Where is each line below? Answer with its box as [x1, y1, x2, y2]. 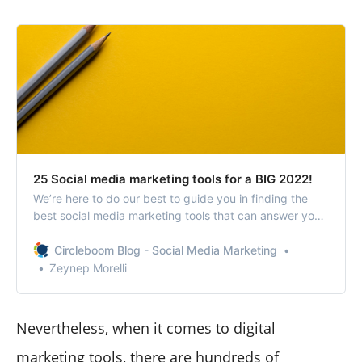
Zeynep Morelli [49, 260, 127, 275]
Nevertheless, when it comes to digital [16, 318, 276, 338]
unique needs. [33, 225, 107, 239]
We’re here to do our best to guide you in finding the [33, 191, 308, 205]
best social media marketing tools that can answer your [33, 208, 325, 222]
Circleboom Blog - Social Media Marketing [54, 242, 277, 257]
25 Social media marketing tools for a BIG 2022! [33, 170, 313, 187]
